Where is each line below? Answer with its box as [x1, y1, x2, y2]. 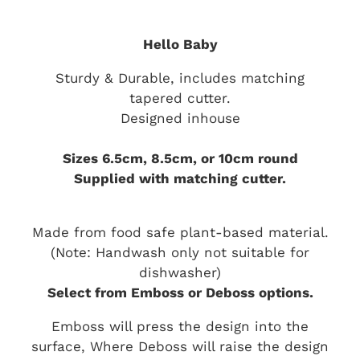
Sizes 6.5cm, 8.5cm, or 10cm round [62, 147, 298, 168]
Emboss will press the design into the [51, 315, 309, 336]
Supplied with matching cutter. [74, 167, 286, 188]
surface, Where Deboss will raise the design [31, 335, 329, 356]
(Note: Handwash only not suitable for [51, 241, 309, 262]
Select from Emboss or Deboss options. [47, 281, 313, 302]
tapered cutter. [129, 87, 231, 108]
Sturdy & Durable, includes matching [55, 67, 305, 88]
